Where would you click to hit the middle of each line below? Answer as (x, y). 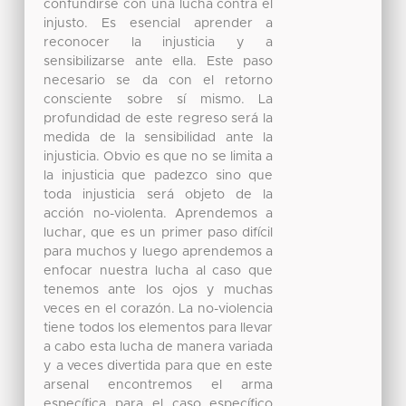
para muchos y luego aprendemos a (159, 252)
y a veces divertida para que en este (159, 367)
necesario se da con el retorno (159, 81)
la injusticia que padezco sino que (159, 176)
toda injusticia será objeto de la (159, 195)
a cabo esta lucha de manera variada (159, 348)
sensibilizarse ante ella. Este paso (159, 62)
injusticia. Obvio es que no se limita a (159, 157)
